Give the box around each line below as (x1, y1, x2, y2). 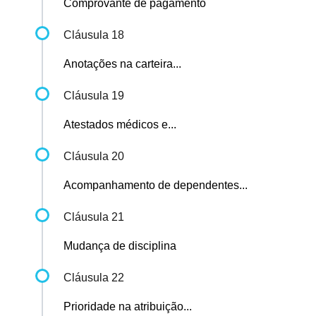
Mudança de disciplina (63, 240, 176, 253)
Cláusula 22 (63, 272, 124, 284)
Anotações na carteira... (63, 58, 181, 71)
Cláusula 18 (63, 29, 124, 42)
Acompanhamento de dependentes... (63, 179, 248, 192)
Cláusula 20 (63, 150, 124, 163)
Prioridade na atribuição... (63, 300, 192, 313)
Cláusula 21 (63, 211, 124, 224)
